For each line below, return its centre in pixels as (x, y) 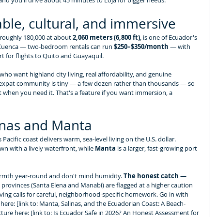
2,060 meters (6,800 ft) (106, 37)
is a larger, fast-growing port (157, 148)
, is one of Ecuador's (169, 37)
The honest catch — (156, 176)
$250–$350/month (141, 46)
